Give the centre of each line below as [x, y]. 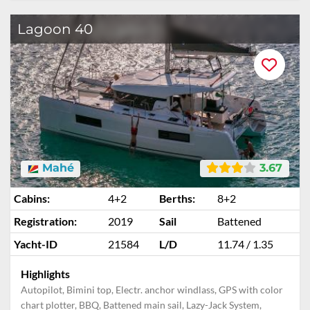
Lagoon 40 [55, 29]
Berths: [177, 198]
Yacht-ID [36, 244]
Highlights [45, 274]
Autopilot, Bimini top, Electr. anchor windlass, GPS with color [152, 290]
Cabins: [32, 198]
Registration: [45, 221]
